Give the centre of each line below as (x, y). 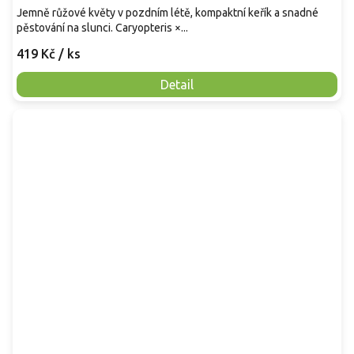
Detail (177, 85)
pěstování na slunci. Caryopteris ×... (102, 28)
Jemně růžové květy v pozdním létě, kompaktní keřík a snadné (168, 13)
